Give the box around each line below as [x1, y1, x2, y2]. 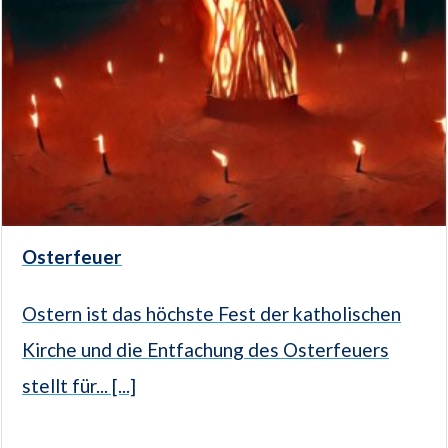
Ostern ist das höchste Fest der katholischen [22, 302, 401, 326]
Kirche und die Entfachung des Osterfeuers [22, 338, 389, 362]
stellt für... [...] [22, 374, 136, 398]
